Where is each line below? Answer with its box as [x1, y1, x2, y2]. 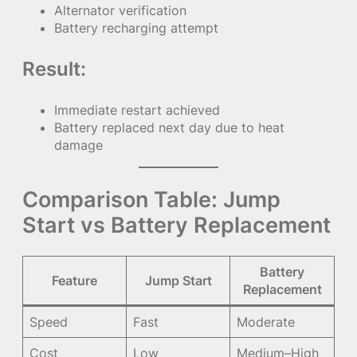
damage [54, 136, 103, 153]
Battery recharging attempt [54, 19, 218, 36]
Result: [22, 57, 86, 80]
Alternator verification [54, 2, 186, 18]
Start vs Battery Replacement [22, 210, 331, 238]
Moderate [237, 313, 296, 330]
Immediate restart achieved [54, 101, 220, 118]
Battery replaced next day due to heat [54, 119, 284, 135]
